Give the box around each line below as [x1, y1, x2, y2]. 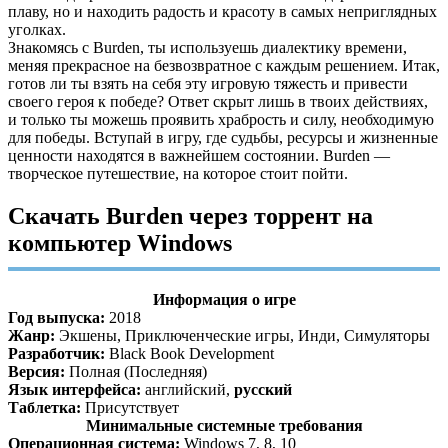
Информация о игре [152, 291, 296, 309]
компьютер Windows [8, 230, 232, 257]
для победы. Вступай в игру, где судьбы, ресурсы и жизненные [8, 129, 438, 147]
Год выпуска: [8, 309, 105, 327]
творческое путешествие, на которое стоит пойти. [8, 165, 348, 183]
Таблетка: [8, 399, 81, 417]
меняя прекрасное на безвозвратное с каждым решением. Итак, [8, 57, 440, 75]
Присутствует [81, 399, 179, 417]
